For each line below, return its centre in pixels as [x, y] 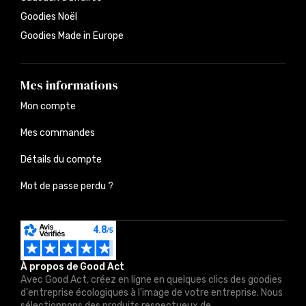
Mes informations [69, 85]
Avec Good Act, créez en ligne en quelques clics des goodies [151, 280]
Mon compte [48, 107]
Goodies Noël [49, 17]
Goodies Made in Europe [72, 36]
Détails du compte [61, 160]
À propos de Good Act [72, 267]
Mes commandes [58, 133]
